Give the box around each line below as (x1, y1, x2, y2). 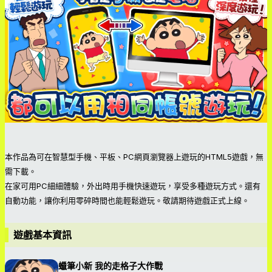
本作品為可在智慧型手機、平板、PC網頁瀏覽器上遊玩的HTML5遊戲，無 (5, 152, 263, 161)
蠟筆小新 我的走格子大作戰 (58, 260, 163, 271)
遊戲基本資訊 (13, 229, 72, 241)
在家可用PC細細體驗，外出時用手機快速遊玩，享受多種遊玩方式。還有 (5, 181, 260, 191)
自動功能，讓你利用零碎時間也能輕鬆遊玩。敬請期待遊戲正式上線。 (5, 195, 250, 205)
